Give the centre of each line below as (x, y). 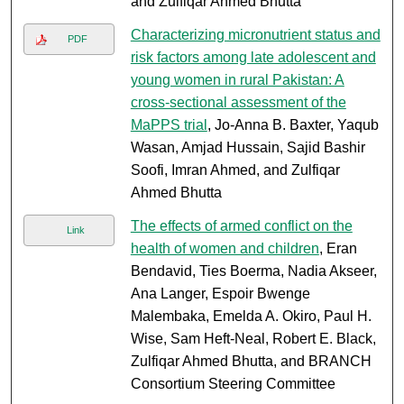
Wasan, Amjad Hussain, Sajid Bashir (248, 148)
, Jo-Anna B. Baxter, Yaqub (293, 125)
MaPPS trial (169, 125)
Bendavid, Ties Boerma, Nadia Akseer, (253, 271)
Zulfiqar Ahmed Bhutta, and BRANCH (251, 362)
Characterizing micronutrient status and (255, 35)
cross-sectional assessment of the (238, 103)
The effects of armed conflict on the (241, 226)
